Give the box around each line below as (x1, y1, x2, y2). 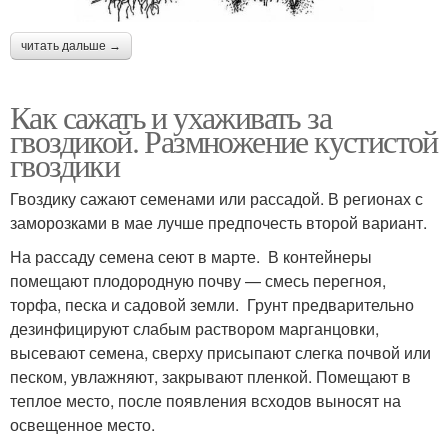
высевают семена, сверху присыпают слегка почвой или (10, 340, 431, 364)
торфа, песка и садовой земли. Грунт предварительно (10, 292, 414, 316)
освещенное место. (10, 412, 155, 436)
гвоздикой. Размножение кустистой (10, 118, 438, 162)
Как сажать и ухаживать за (10, 94, 331, 138)
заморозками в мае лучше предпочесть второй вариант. (10, 210, 427, 234)
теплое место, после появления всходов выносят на (10, 388, 401, 412)
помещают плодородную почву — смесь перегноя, (10, 268, 386, 292)
